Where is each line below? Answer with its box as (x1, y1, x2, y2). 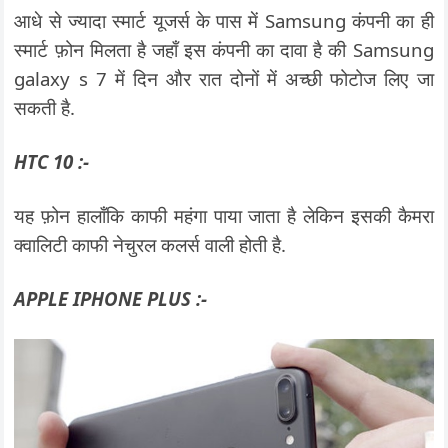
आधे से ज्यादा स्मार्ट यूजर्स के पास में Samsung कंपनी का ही (14, 8, 434, 34)
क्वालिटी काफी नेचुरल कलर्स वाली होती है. (14, 232, 287, 258)
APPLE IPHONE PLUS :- (14, 286, 208, 312)
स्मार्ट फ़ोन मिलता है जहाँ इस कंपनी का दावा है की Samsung (14, 37, 434, 63)
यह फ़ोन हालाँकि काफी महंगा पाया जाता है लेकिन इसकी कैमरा (14, 203, 434, 229)
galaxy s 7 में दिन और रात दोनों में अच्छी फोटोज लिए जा (14, 66, 434, 92)
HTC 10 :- (14, 149, 90, 175)
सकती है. (14, 95, 76, 121)
